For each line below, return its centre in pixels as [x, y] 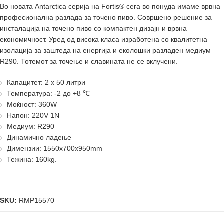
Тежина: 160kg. [32, 159]
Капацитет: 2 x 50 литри [46, 82]
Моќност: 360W [32, 104]
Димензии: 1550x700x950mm [55, 148]
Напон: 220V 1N [33, 115]
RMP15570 [37, 200]
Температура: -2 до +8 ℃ [48, 93]
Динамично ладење [39, 137]
